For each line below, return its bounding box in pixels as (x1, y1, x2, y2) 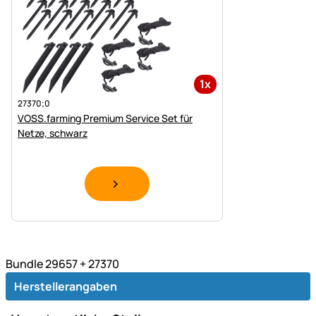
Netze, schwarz (18, 126, 87, 140)
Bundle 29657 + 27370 (6, 255, 119, 272)
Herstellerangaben (14, 278, 117, 294)
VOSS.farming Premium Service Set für (18, 111, 193, 125)
